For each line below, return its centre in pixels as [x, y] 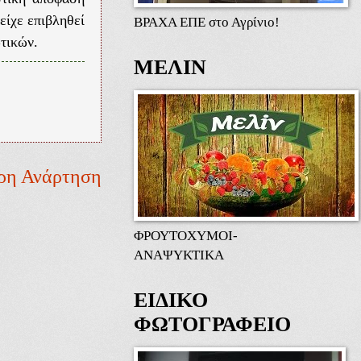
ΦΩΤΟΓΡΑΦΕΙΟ [212, 325]
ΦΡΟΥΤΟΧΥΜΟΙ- [186, 236]
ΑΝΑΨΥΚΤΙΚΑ [179, 255]
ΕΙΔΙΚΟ [171, 301]
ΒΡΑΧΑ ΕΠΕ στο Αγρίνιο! [207, 22]
